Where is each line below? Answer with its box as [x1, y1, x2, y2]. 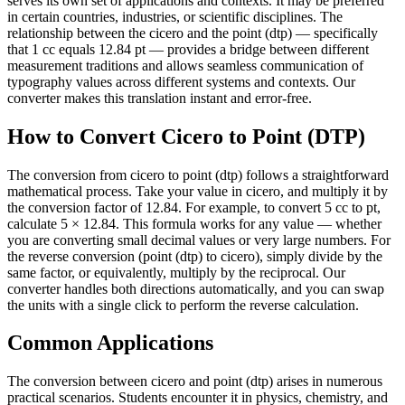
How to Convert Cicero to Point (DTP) [7, 124, 365, 148]
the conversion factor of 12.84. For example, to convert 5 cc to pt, [7, 199, 381, 215]
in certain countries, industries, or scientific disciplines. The [7, 8, 343, 24]
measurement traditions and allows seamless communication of [7, 57, 363, 73]
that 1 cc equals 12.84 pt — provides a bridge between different [7, 41, 369, 57]
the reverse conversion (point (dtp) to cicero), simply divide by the [7, 248, 382, 264]
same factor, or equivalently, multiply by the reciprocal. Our [7, 264, 345, 280]
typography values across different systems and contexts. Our [7, 73, 355, 89]
